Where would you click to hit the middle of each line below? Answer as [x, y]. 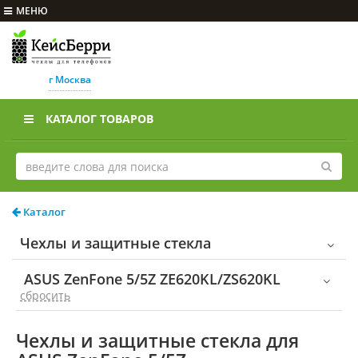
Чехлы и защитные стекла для [157, 341]
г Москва [70, 80]
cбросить [45, 296]
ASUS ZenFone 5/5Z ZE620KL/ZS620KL [152, 279]
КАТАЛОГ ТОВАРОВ [99, 119]
